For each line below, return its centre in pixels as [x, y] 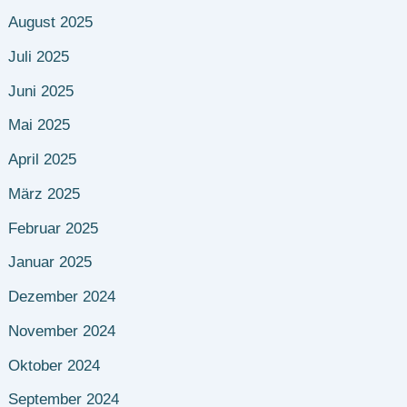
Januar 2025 [50, 263]
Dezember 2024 [62, 297]
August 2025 [51, 23]
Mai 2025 [40, 125]
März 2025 [45, 194]
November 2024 [62, 331]
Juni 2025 [41, 91]
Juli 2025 [39, 56]
